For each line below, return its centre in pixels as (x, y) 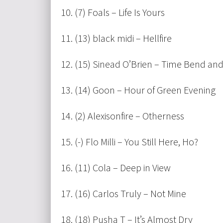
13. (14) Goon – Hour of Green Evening (138, 90)
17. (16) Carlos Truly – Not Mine (123, 194)
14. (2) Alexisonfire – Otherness (122, 116)
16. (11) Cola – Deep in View (116, 168)
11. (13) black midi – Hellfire (116, 38)
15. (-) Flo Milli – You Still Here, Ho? (129, 142)
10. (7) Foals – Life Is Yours (113, 12)
